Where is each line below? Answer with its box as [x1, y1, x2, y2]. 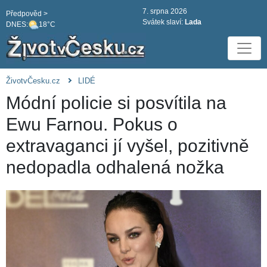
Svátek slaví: [142, 18, 185, 26]
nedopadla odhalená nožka [6, 157, 224, 178]
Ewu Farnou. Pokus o [6, 114, 178, 135]
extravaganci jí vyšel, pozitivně [6, 136, 249, 156]
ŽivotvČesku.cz [6, 76, 60, 86]
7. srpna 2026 [142, 7, 187, 15]
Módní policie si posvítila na [6, 93, 226, 113]
